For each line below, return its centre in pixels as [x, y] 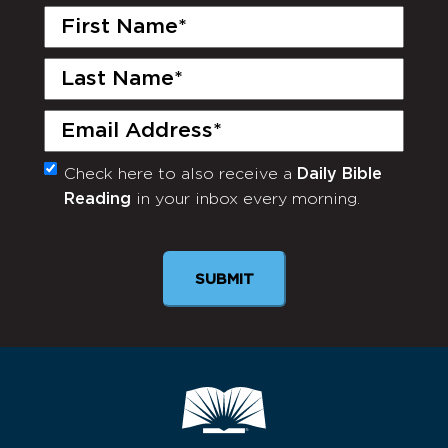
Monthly [85, 177]
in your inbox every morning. [245, 199]
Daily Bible [339, 174]
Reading [97, 199]
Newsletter [100, 211]
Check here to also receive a [180, 174]
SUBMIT [224, 279]
